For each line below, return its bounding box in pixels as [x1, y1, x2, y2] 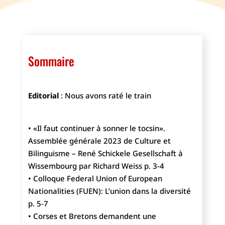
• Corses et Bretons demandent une [28, 211, 156, 221]
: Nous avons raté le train [58, 90, 151, 101]
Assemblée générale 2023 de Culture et [28, 136, 171, 146]
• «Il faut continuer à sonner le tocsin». [28, 123, 165, 134]
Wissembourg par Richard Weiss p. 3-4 [28, 161, 164, 171]
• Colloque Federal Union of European [28, 173, 162, 184]
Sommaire [28, 52, 74, 70]
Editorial [28, 90, 59, 101]
